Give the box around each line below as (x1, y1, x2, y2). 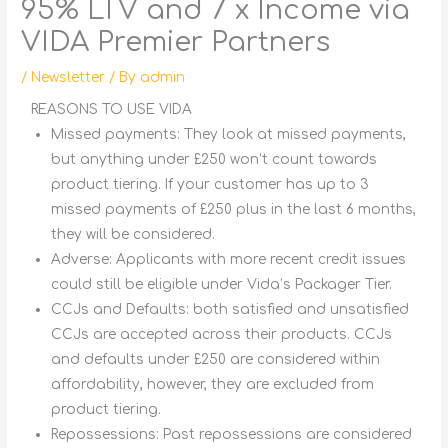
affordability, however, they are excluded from (51, 376, 375, 392)
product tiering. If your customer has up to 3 (51, 176, 370, 192)
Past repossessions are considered (163, 426, 413, 442)
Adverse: (51, 251, 113, 267)
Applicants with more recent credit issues (112, 251, 407, 267)
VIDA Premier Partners (21, 26, 331, 57)
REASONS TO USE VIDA (31, 101, 193, 117)
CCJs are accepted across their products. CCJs (51, 326, 393, 342)
